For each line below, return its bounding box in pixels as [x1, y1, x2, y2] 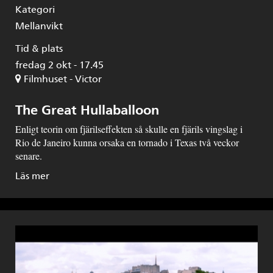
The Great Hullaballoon [15, 101, 159, 118]
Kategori [15, 3, 55, 15]
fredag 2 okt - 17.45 [15, 58, 104, 71]
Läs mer [15, 169, 49, 182]
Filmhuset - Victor [24, 73, 102, 85]
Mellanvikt [15, 19, 63, 32]
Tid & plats [15, 42, 63, 54]
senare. [15, 149, 42, 162]
